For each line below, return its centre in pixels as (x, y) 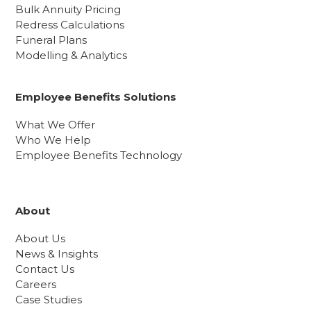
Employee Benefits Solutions (96, 97)
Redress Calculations (70, 25)
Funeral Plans (51, 40)
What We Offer (56, 125)
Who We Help (53, 140)
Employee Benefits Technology (99, 155)
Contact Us (45, 269)
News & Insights (57, 254)
